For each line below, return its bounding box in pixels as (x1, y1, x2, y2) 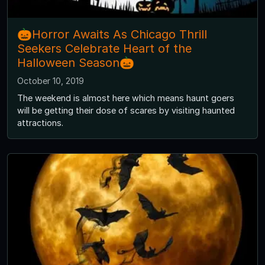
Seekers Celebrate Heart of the (17, 41, 192, 56)
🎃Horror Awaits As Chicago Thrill (17, 27, 207, 41)
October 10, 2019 (17, 75, 84, 86)
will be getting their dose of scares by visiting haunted (17, 105, 235, 115)
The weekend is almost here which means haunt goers (17, 92, 234, 103)
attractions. (17, 117, 63, 128)
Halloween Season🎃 (17, 55, 134, 70)
